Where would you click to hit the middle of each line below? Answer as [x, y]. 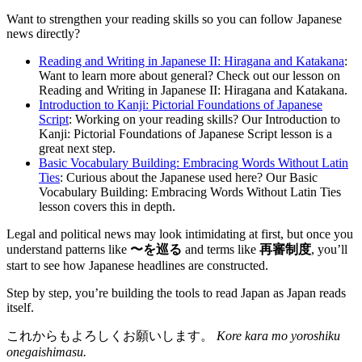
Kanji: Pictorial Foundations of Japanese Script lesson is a [185, 134]
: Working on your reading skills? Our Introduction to [204, 120]
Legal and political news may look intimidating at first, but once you [180, 234]
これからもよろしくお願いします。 [112, 336]
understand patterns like [68, 250]
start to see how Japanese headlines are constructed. [137, 266]
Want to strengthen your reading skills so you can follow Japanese [174, 19]
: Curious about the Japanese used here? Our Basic [189, 178]
